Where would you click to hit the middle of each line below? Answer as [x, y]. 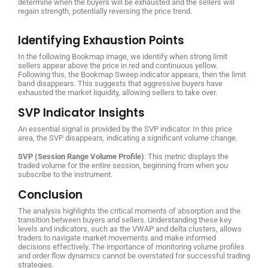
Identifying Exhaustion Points [101, 40]
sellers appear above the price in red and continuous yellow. [118, 65]
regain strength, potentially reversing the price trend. [105, 11]
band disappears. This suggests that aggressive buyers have [120, 83]
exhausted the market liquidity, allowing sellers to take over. [118, 92]
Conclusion [50, 194]
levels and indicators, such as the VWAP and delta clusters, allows [130, 229]
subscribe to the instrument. [65, 174]
